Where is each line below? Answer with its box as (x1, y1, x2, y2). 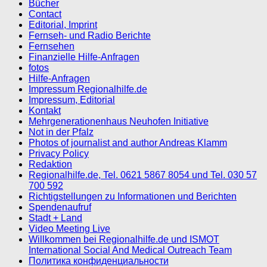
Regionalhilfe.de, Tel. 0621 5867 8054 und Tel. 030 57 (29, 170, 257, 181)
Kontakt (29, 105, 61, 116)
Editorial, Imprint (29, 20, 97, 30)
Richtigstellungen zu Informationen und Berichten (29, 191, 237, 202)
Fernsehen (29, 41, 74, 52)
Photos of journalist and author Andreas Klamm (29, 138, 227, 148)
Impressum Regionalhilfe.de (29, 84, 147, 95)
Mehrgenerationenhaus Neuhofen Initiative (29, 116, 209, 127)
